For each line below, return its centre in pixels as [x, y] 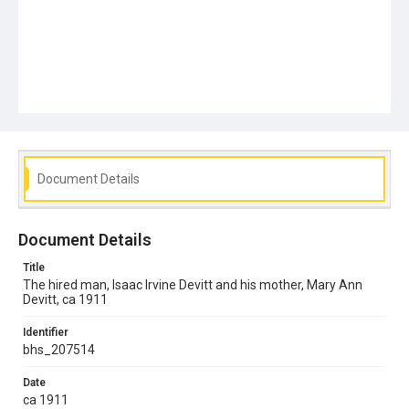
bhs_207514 [59, 349]
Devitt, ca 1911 [65, 299]
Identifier [46, 332]
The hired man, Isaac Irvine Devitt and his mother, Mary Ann [193, 284]
